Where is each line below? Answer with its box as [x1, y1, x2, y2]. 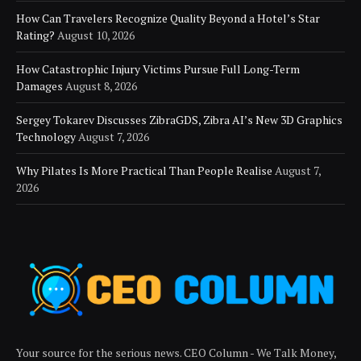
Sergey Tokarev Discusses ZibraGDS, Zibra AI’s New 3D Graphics [16, 112, 342, 128]
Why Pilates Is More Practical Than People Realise [16, 163, 272, 179]
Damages [16, 78, 63, 94]
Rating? [16, 27, 55, 44]
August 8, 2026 [65, 78, 137, 94]
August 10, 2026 [57, 27, 135, 44]
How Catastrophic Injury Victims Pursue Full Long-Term [16, 61, 300, 77]
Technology [16, 129, 76, 145]
